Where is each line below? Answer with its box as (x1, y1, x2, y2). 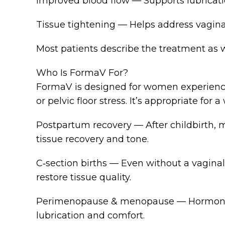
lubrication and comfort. (36, 210, 145, 221)
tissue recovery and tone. (36, 134, 149, 145)
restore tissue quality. (36, 172, 131, 183)
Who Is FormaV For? (36, 67, 128, 79)
